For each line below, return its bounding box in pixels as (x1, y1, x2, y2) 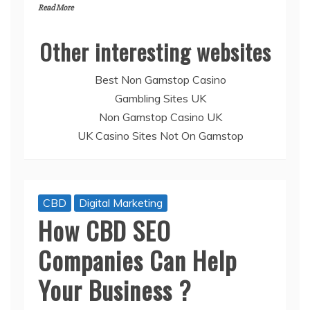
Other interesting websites (39, 35, 271, 68)
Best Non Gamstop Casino (94, 72, 226, 86)
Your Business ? (38, 271, 191, 308)
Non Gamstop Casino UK (98, 109, 222, 124)
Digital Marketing (79, 195, 163, 210)
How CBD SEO (38, 211, 171, 248)
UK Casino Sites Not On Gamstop (77, 128, 244, 143)
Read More (38, 2, 73, 13)
